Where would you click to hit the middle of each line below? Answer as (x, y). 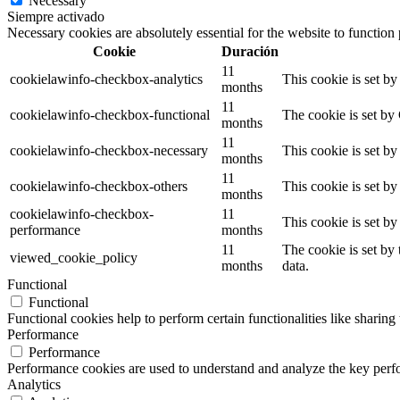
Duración (250, 51)
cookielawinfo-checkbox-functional (110, 114)
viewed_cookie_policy (74, 257)
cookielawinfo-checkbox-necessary (109, 150)
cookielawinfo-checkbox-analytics (106, 79)
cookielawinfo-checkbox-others (99, 186)
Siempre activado (56, 16)
